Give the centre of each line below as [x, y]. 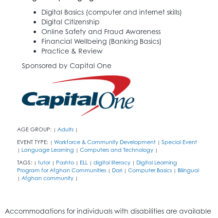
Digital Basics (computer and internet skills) [112, 12]
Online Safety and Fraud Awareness [101, 31]
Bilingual [188, 170]
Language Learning [48, 150]
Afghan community [47, 178]
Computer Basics [150, 170]
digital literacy [112, 162]
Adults [65, 129]
